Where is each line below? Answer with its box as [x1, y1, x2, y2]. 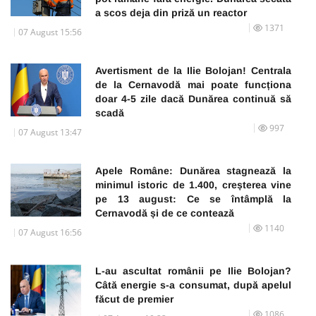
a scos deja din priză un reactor [95, 7, 247, 19]
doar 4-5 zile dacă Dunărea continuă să [95, 93, 291, 105]
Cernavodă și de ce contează [95, 207, 234, 219]
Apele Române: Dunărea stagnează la [95, 165, 291, 177]
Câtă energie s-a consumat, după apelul [95, 279, 291, 291]
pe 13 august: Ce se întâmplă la [95, 193, 291, 205]
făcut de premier [95, 293, 174, 305]
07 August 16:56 [18, 226, 82, 239]
